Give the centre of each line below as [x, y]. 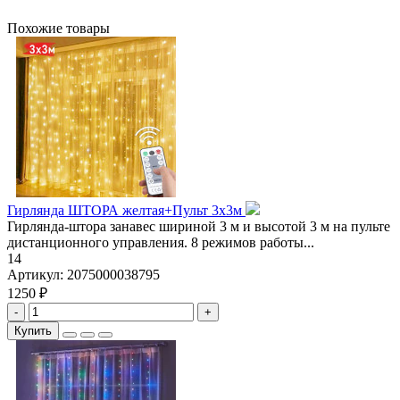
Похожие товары [58, 29]
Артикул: [37, 275]
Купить [33, 331]
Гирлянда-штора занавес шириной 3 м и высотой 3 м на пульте [199, 227]
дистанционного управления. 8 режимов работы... [161, 243]
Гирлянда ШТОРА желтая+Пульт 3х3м [126, 211]
